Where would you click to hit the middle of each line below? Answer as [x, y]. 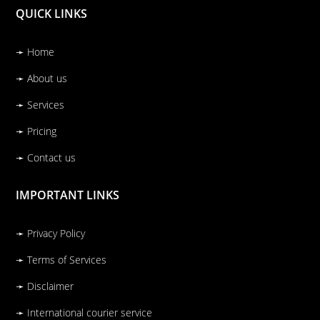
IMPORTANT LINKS [68, 195]
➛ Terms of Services [61, 260]
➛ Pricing [36, 131]
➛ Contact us [46, 158]
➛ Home [35, 52]
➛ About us [42, 79]
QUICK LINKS [52, 14]
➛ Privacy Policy [51, 234]
